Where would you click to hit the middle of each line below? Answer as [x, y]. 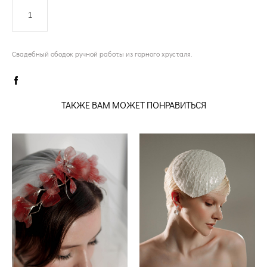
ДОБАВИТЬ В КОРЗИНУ [141, 15]
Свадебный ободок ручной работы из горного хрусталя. [102, 53]
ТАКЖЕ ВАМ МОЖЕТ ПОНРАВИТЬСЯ [133, 105]
